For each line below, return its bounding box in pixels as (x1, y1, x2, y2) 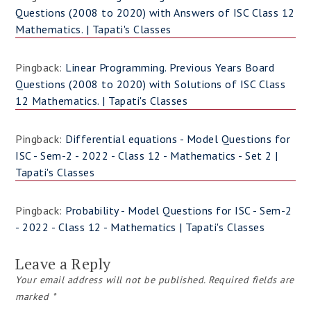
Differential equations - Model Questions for (65, 132, 291, 146)
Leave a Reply (15, 253, 111, 274)
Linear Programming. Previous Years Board (65, 60, 275, 74)
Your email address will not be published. (15, 274, 205, 286)
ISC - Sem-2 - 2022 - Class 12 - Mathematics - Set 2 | (15, 149, 278, 162)
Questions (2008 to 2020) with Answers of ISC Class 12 (15, 6, 295, 19)
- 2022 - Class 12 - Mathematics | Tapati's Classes (15, 220, 265, 234)
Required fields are (208, 274, 294, 286)
